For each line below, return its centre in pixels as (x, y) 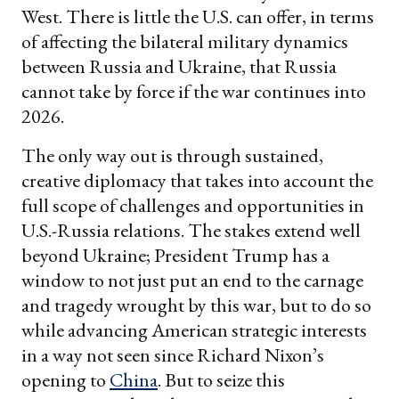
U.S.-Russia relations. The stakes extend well (191, 231)
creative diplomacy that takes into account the (197, 181)
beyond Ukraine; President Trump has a (175, 256)
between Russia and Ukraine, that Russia (179, 67)
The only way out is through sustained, (172, 156)
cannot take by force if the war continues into (194, 92)
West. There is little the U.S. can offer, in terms (198, 17)
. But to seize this (221, 380)
